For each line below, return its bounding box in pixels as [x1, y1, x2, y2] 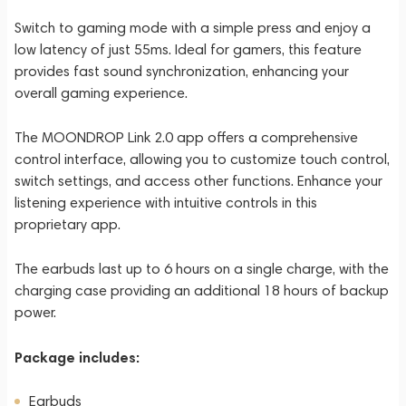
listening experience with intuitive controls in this [14, 194, 317, 211]
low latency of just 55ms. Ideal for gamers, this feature [14, 41, 362, 58]
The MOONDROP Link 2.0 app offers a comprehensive [14, 129, 358, 146]
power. [14, 304, 56, 321]
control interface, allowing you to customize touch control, [14, 150, 390, 168]
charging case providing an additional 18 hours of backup [14, 282, 389, 299]
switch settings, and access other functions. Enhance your [14, 172, 382, 189]
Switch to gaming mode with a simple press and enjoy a [14, 19, 371, 36]
